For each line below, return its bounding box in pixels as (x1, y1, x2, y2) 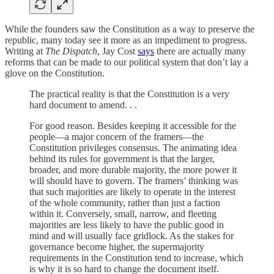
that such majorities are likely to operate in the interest (29, 186, 235, 197)
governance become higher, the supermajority (29, 241, 204, 252)
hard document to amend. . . (29, 99, 137, 110)
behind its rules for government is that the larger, (29, 153, 215, 164)
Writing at (5, 45, 45, 56)
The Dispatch (45, 45, 97, 56)
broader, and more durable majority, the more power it (29, 164, 237, 175)
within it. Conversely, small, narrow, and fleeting (29, 208, 217, 219)
